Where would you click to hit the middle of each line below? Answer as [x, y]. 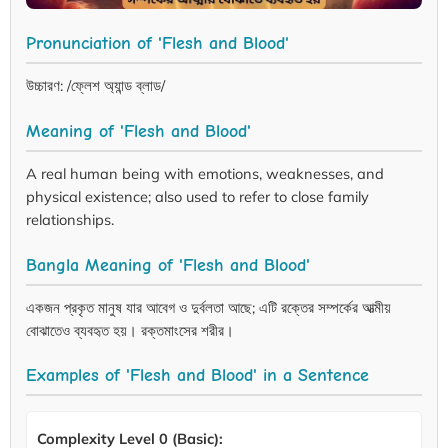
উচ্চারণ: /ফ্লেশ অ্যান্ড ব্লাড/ [95, 85]
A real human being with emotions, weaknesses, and [205, 173]
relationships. [70, 219]
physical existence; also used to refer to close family [197, 196]
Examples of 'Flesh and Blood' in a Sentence [197, 375]
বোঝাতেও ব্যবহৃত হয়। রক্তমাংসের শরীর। [130, 330]
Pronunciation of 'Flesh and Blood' [157, 42]
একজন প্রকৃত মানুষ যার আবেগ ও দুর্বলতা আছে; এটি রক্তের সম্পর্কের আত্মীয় [208, 307]
